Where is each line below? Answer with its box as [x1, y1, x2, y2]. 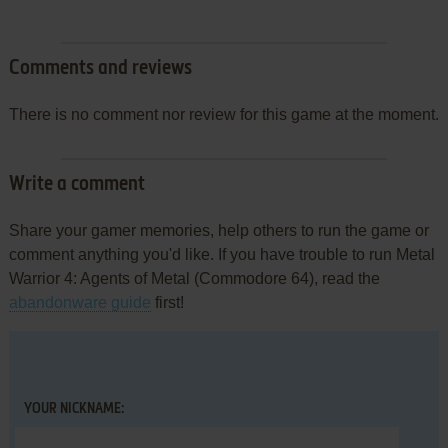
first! [150, 293, 184, 311]
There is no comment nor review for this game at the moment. [8, 105, 439, 123]
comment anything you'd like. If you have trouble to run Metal [8, 245, 435, 263]
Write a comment [8, 174, 145, 195]
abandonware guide [8, 293, 151, 311]
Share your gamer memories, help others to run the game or [8, 221, 429, 239]
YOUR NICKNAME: [23, 401, 124, 416]
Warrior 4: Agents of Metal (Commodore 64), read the [8, 269, 380, 287]
